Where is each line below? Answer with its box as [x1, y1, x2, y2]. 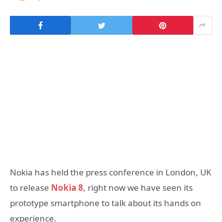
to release [10, 182, 51, 194]
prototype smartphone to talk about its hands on [10, 197, 201, 209]
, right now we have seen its [83, 182, 193, 194]
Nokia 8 [51, 182, 83, 194]
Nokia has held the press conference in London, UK [10, 166, 212, 178]
